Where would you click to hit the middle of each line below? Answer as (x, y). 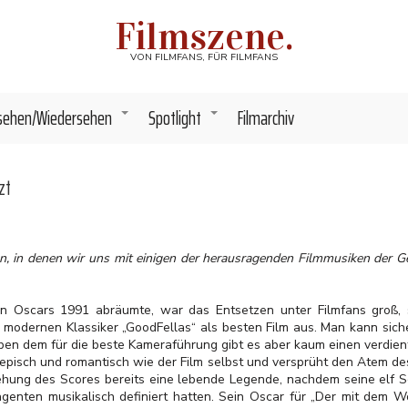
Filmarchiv (266, 118)
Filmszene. (204, 36)
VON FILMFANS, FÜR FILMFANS (204, 57)
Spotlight (175, 118)
